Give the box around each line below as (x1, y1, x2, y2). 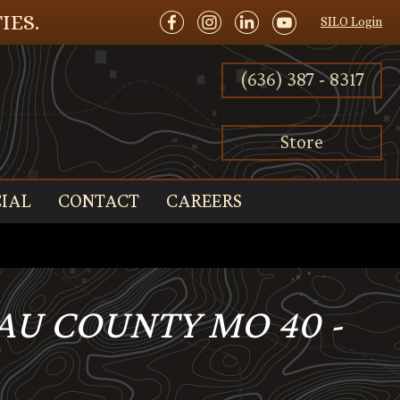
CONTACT (57, 189, 139, 212)
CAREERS (165, 189, 242, 212)
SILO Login (321, 14, 382, 29)
